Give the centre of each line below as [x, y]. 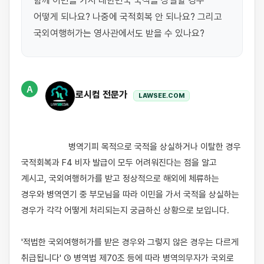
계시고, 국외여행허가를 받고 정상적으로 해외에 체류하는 [120, 179]
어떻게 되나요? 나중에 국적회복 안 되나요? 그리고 [128, 17]
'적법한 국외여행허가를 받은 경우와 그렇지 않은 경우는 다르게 [130, 242]
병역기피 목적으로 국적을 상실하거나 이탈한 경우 [45, 147]
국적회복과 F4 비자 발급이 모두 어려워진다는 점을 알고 [119, 163]
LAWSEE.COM [161, 95]
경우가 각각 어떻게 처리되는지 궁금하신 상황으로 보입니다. [125, 210]
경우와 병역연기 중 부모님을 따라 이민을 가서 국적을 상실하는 [130, 194]
